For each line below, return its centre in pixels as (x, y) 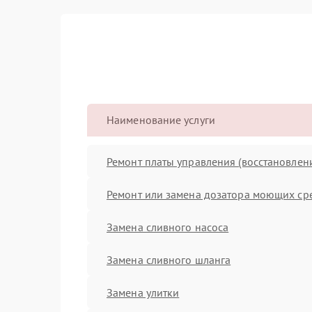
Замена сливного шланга (169, 259)
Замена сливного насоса (168, 227)
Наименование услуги (161, 120)
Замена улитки (143, 292)
